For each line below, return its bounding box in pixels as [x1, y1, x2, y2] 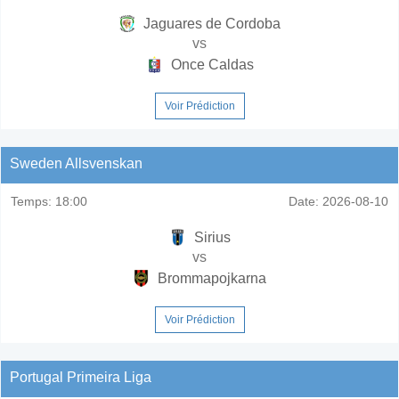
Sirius [190, 229, 231, 245]
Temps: [11, 193, 52, 208]
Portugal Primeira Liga [10, 369, 151, 385]
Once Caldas [167, 56, 254, 72]
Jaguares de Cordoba [140, 15, 281, 31]
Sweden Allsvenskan [10, 155, 142, 171]
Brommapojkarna [154, 270, 266, 286]
